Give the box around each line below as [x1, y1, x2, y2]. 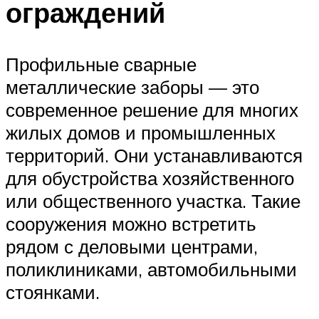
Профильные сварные [6, 53, 197, 76]
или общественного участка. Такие [6, 189, 300, 213]
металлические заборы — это [6, 75, 259, 99]
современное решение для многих [6, 98, 298, 122]
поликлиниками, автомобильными [6, 258, 297, 281]
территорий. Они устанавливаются [6, 144, 303, 167]
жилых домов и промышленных [6, 121, 276, 145]
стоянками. [6, 281, 100, 304]
